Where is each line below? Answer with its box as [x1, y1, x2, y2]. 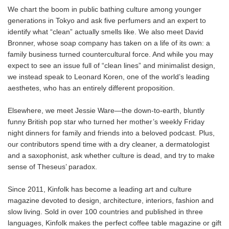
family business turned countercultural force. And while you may [8, 50, 213, 58]
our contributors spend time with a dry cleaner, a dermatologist [8, 140, 210, 148]
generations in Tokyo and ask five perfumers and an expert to [8, 16, 206, 25]
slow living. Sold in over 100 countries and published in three [8, 208, 203, 216]
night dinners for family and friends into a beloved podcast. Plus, [8, 129, 215, 137]
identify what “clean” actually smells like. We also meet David [8, 28, 203, 36]
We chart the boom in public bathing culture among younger [8, 5, 201, 13]
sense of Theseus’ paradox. [8, 163, 97, 171]
